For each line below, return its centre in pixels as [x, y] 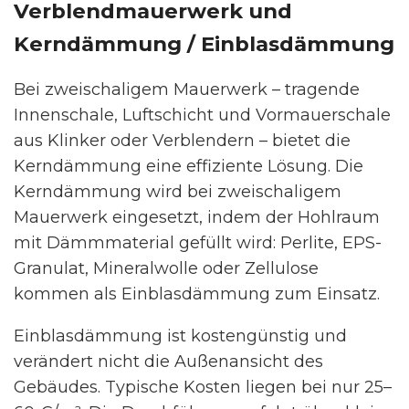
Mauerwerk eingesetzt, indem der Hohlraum [197, 217]
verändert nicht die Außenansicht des [168, 361]
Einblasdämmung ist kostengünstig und [180, 336]
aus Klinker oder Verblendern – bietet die [182, 140]
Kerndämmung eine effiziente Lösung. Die [189, 166]
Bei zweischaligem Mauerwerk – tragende [187, 89]
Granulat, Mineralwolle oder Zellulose [166, 268]
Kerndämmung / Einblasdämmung [204, 43]
